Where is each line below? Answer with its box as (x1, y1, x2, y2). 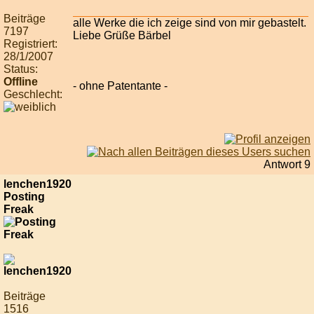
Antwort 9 (264, 158, 310, 171)
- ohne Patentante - (73, 80, 168, 93)
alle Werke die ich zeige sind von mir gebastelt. (73, 17, 306, 29)
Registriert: (4, 38, 57, 50)
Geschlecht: (4, 88, 62, 101)
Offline (4, 76, 38, 88)
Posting (4, 191, 45, 203)
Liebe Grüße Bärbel (73, 29, 171, 42)
